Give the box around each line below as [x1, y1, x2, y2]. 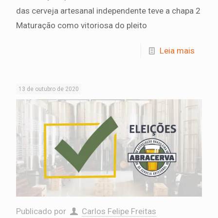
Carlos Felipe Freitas [81, 206, 156, 216]
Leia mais [160, 45, 195, 55]
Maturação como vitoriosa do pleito [16, 20, 147, 30]
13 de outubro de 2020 [18, 85, 79, 92]
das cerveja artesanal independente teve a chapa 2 [16, 5, 200, 16]
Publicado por [16, 206, 68, 216]
